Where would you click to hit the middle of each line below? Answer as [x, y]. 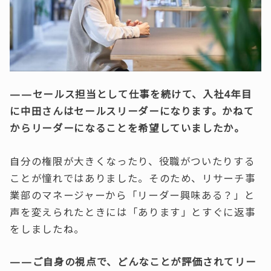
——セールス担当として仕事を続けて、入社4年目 [131, 94]
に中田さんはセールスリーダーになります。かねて [132, 111]
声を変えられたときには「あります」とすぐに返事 [133, 212]
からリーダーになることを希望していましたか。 [127, 128]
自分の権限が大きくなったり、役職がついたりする [132, 161]
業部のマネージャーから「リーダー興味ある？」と [132, 195]
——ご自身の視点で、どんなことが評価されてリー [133, 262]
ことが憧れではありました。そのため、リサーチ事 [133, 178]
